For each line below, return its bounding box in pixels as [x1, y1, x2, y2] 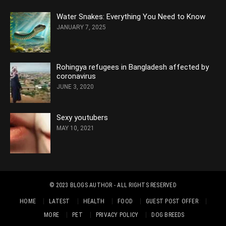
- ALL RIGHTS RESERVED [112, 182, 177, 189]
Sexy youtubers [56, 113, 108, 123]
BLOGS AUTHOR [70, 182, 112, 189]
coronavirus [56, 72, 96, 81]
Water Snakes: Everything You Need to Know [56, 12, 205, 22]
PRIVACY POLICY [95, 211, 139, 219]
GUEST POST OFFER [146, 198, 198, 205]
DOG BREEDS [151, 211, 185, 219]
